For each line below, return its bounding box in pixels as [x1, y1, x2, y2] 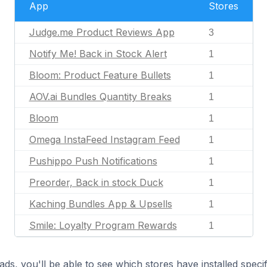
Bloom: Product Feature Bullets [29, 69, 171, 81]
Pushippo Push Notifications [29, 155, 157, 167]
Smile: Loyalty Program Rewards [29, 219, 177, 231]
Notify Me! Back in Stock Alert [29, 48, 167, 60]
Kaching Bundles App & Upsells [29, 198, 172, 210]
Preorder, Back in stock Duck [29, 176, 163, 188]
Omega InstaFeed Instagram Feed [29, 133, 180, 145]
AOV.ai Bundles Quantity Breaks [29, 91, 172, 103]
